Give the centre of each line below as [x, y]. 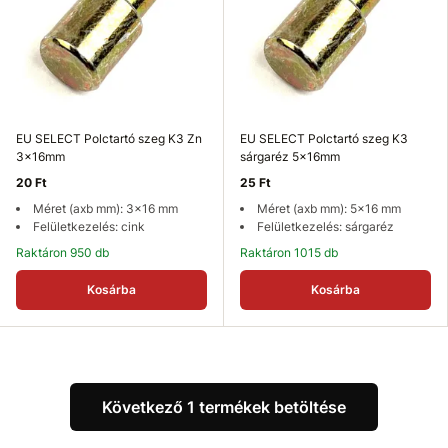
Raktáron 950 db [66, 252]
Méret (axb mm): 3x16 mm [105, 208]
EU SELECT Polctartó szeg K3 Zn [109, 138]
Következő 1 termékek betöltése [224, 407]
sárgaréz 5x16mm [290, 156]
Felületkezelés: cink [89, 226]
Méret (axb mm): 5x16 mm [329, 208]
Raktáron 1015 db [293, 252]
